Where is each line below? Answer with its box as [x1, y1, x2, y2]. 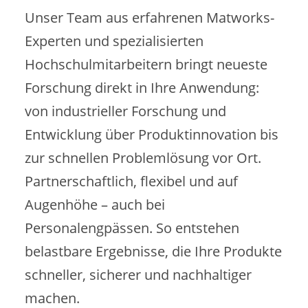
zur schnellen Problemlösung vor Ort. [24, 148, 261, 167]
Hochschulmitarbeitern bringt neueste [24, 54, 267, 74]
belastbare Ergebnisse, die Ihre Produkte [24, 241, 282, 261]
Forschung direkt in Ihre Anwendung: [24, 78, 259, 97]
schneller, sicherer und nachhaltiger [24, 265, 252, 284]
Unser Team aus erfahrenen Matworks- [24, 8, 274, 27]
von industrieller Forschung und [24, 101, 226, 120]
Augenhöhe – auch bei [24, 195, 165, 214]
